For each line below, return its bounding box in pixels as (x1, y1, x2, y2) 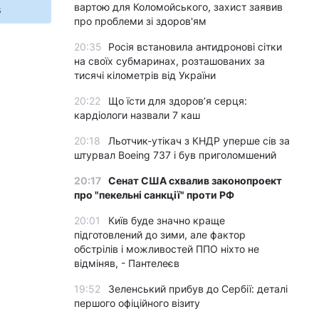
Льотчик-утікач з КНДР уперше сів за (108, 135, 290, 147)
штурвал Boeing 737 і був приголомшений (74, 149, 276, 161)
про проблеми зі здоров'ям (74, 15, 206, 27)
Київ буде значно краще (108, 214, 225, 226)
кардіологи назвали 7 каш (74, 109, 200, 121)
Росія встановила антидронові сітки (108, 41, 282, 53)
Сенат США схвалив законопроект (108, 174, 282, 187)
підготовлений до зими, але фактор (74, 229, 246, 241)
